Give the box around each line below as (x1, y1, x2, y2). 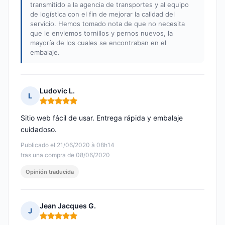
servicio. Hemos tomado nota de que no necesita (30, 20, 185, 28)
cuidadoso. (21, 125, 57, 134)
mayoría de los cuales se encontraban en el (30, 39, 166, 47)
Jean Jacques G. (40, 201, 96, 210)
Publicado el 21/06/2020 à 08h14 (21, 141, 115, 149)
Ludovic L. (40, 86, 75, 95)
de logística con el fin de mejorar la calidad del (30, 10, 175, 19)
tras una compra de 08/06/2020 (21, 151, 110, 159)
